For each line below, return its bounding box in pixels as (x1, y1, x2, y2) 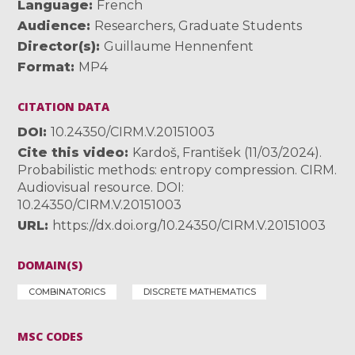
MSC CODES (17, 328, 84, 344)
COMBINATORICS (29, 285, 106, 297)
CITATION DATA (17, 98, 110, 114)
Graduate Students (178, 17, 303, 33)
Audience (17, 17, 87, 33)
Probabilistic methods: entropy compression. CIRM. (17, 162, 338, 177)
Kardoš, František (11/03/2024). (132, 144, 323, 160)
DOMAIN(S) (17, 257, 83, 273)
